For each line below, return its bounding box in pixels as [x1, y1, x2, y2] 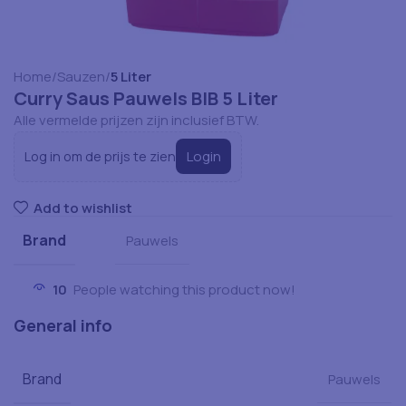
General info [14, 314, 112, 337]
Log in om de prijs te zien [24, 147, 177, 165]
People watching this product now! [73, 280, 295, 300]
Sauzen [57, 66, 105, 86]
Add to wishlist [33, 198, 132, 218]
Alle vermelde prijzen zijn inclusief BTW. [14, 110, 259, 130]
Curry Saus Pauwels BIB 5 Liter [14, 85, 278, 111]
